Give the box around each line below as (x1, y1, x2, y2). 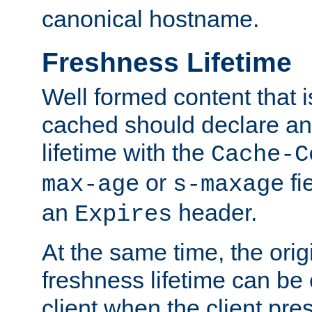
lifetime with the (42, 139, 211, 166)
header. (172, 198, 257, 226)
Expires (75, 201, 172, 228)
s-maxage (173, 171, 284, 198)
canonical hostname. (42, 6, 259, 33)
